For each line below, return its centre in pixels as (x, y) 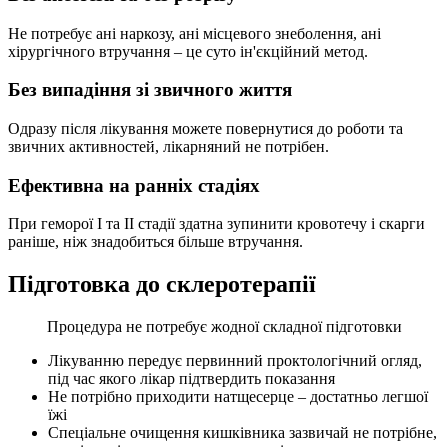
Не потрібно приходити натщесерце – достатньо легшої (238, 397)
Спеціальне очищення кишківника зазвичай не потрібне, (242, 433)
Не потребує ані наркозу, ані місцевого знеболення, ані (194, 33)
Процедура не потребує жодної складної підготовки (224, 327)
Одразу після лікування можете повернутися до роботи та (205, 128)
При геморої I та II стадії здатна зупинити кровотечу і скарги (216, 224)
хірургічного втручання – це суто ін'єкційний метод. (188, 51)
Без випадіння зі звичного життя (150, 90)
